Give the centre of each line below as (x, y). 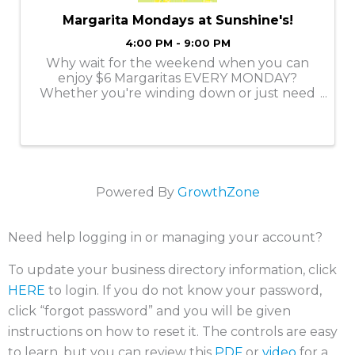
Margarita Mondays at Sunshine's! (177, 20)
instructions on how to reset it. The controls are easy (173, 332)
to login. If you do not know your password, (183, 291)
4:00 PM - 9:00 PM (177, 43)
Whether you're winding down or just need (177, 93)
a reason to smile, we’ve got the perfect (177, 108)
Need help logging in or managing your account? (165, 238)
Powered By (136, 193)
